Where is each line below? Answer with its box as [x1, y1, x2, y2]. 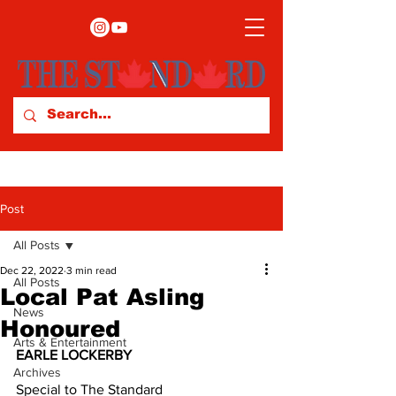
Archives [13, 365, 61, 379]
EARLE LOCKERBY [16, 347, 132, 362]
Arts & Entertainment [13, 335, 126, 349]
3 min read [66, 264, 117, 277]
